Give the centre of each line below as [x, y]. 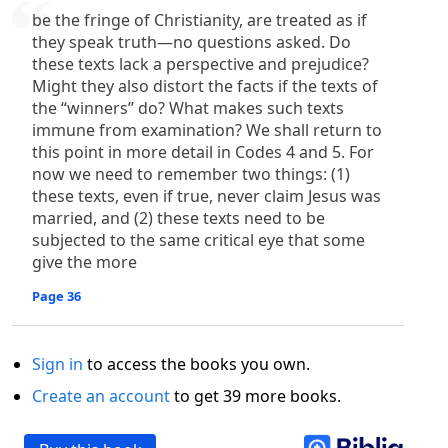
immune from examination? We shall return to [207, 130]
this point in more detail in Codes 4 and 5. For [203, 152]
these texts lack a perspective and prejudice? [200, 64]
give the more [84, 262]
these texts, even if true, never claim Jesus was [206, 196]
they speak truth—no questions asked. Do [191, 42]
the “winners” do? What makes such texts [188, 108]
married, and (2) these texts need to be [178, 218]
